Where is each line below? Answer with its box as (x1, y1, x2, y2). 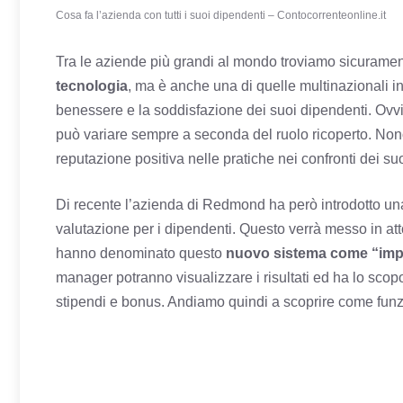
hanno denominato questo (56, 246, 226, 262)
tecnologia (56, 78, 128, 94)
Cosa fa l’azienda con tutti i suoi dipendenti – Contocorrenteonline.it (56, 9, 386, 22)
